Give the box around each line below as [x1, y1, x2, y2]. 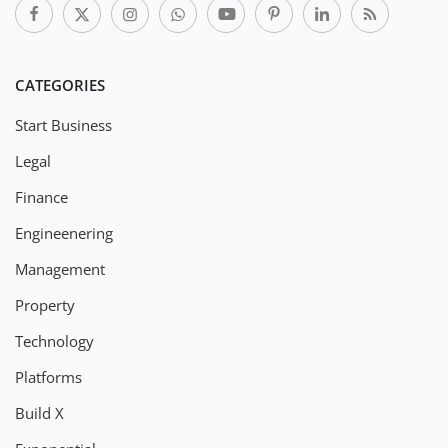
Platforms [15, 366, 82, 387]
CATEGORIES [15, 74, 105, 95]
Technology [15, 330, 94, 351]
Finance [15, 186, 68, 207]
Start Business [15, 114, 112, 135]
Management [15, 258, 105, 279]
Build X [15, 402, 64, 423]
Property [15, 294, 75, 315]
